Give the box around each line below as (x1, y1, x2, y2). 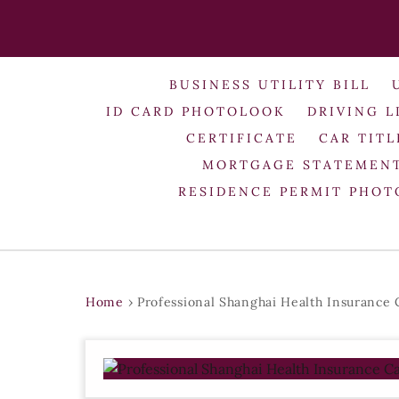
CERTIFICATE (186, 129, 298, 146)
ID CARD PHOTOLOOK (106, 102, 287, 119)
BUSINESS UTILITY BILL (169, 76, 371, 93)
